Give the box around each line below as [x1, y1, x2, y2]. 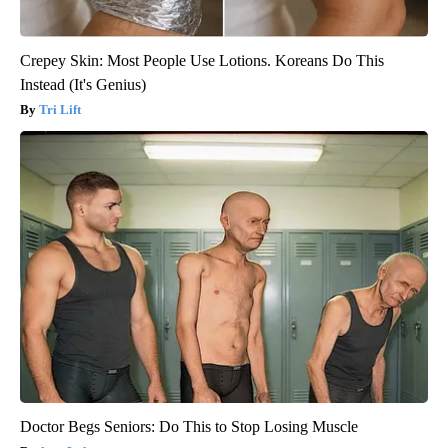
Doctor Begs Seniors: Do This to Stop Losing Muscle [20, 417, 358, 435]
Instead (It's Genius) [20, 75, 146, 93]
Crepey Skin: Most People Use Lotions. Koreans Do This [20, 51, 384, 69]
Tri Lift [39, 101, 81, 117]
